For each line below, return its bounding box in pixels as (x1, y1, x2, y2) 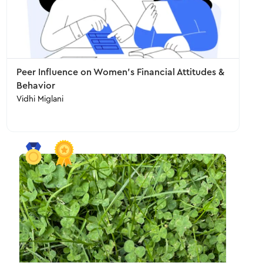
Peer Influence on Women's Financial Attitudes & (16, 68, 224, 77)
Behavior (16, 81, 55, 90)
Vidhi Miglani (16, 95, 63, 103)
